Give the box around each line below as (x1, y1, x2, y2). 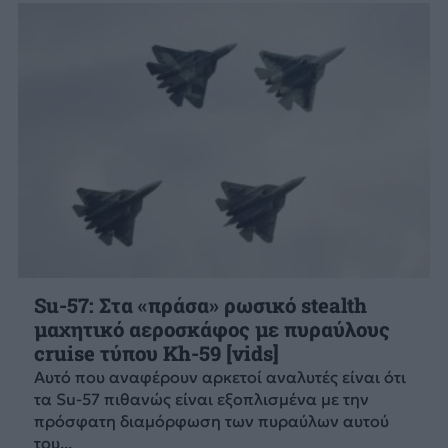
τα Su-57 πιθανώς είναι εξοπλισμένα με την (33, 389, 369, 410)
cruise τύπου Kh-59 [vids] (33, 340, 279, 368)
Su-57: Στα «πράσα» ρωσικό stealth (33, 292, 367, 320)
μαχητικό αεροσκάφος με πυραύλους (33, 316, 390, 344)
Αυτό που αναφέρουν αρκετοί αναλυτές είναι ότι (33, 367, 406, 388)
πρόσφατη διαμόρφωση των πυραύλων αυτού (33, 411, 389, 432)
